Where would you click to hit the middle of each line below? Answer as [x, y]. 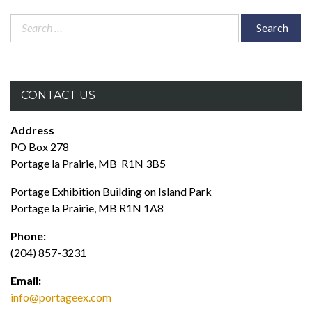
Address [32, 130]
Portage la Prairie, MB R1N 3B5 [88, 163]
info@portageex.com [61, 297]
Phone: [28, 236]
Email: [26, 280]
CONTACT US [58, 95]
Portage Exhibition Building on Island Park [111, 191]
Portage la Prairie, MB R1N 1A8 [87, 208]
